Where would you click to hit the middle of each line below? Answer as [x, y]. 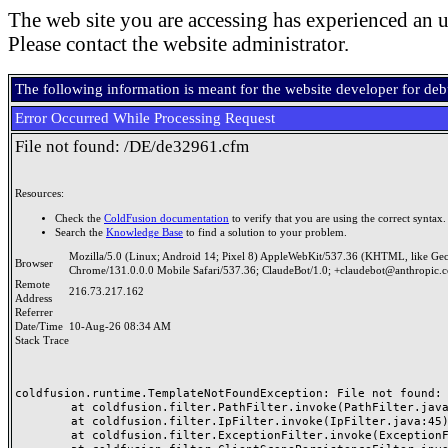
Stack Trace [42, 340]
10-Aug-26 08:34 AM [120, 326]
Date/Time [42, 326]
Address [36, 298]
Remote [32, 284]
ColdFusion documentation [166, 218]
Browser [37, 263]
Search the [80, 232]
